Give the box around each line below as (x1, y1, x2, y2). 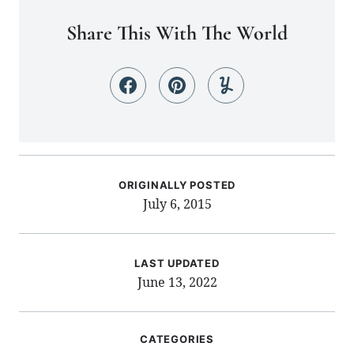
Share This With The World (66, 20, 288, 45)
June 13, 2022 (137, 273, 217, 291)
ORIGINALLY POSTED (118, 178, 236, 191)
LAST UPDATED (134, 256, 220, 269)
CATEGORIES (140, 332, 214, 345)
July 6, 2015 (142, 194, 212, 213)
